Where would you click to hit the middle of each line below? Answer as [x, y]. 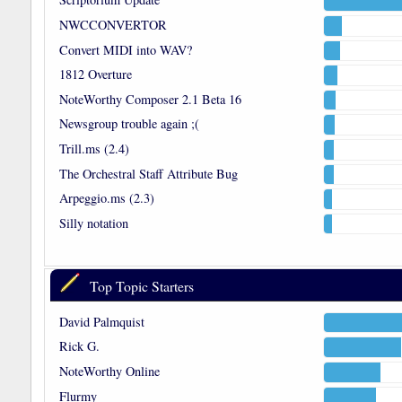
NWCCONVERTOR [113, 25]
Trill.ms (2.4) [94, 149]
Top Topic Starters [140, 285]
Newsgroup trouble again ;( [129, 124]
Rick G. [79, 346]
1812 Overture [95, 74]
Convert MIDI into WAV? [125, 49]
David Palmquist [101, 321]
